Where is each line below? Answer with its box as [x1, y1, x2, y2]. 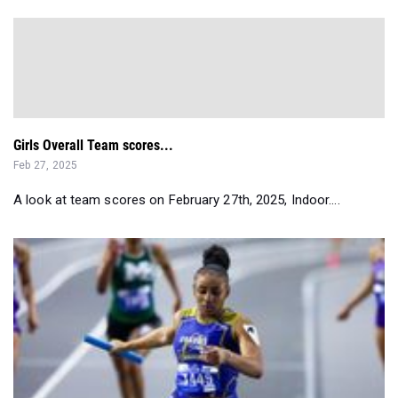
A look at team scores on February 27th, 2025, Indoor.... [13, 191, 340, 208]
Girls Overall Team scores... [13, 136, 173, 154]
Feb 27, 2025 [13, 158, 78, 171]
